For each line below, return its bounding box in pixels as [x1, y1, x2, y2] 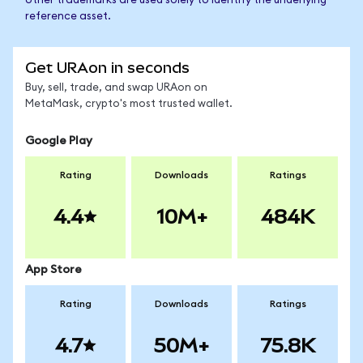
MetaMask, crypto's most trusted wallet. [25, 99, 233, 109]
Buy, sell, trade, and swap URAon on [25, 83, 207, 93]
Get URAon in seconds [25, 59, 190, 76]
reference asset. [25, 11, 111, 22]
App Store [25, 264, 82, 275]
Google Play [25, 135, 92, 147]
